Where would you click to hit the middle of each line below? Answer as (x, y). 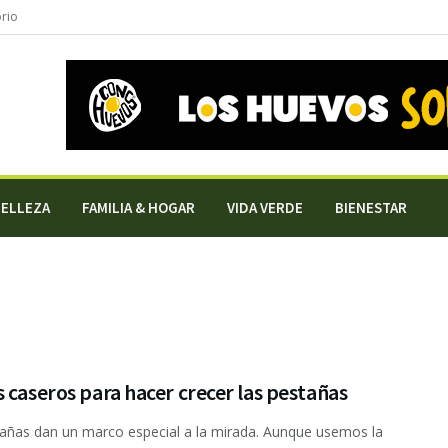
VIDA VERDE (265, 207)
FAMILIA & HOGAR (138, 207)
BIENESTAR (371, 207)
